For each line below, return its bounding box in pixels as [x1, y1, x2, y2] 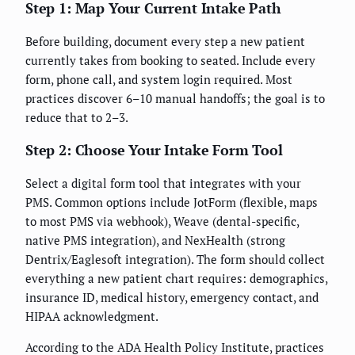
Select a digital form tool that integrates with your [25, 175, 301, 192]
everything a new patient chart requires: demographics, [25, 270, 327, 287]
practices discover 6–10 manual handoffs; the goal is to [25, 90, 325, 107]
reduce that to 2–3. [25, 109, 128, 126]
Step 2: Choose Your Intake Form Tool [25, 140, 283, 160]
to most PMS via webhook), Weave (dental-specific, [25, 213, 299, 230]
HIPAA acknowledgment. [25, 308, 158, 325]
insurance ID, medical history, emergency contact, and [25, 289, 319, 306]
